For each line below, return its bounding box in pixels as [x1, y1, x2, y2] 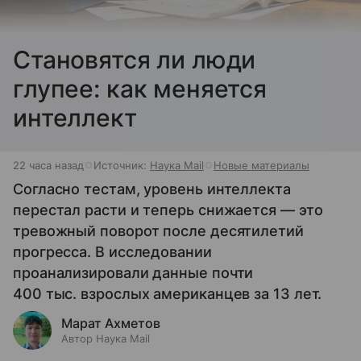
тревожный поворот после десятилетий [13, 222, 304, 239]
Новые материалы [214, 158, 309, 172]
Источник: [93, 158, 150, 172]
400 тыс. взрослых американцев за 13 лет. [13, 284, 322, 302]
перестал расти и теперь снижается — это [13, 201, 323, 218]
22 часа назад [13, 158, 84, 172]
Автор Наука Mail [61, 331, 150, 345]
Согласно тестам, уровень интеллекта [13, 180, 291, 197]
